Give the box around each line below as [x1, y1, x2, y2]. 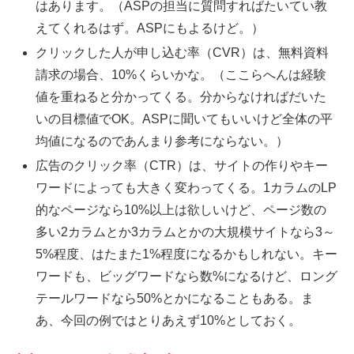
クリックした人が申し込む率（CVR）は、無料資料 [36, 45, 330, 59]
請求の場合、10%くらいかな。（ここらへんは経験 [36, 67, 327, 81]
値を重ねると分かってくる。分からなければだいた [36, 89, 327, 104]
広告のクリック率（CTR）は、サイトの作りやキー [36, 158, 329, 172]
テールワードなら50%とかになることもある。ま [36, 291, 314, 305]
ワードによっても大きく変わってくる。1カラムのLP [36, 180, 337, 194]
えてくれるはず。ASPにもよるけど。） [36, 21, 265, 35]
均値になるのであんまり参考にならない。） [36, 134, 289, 148]
